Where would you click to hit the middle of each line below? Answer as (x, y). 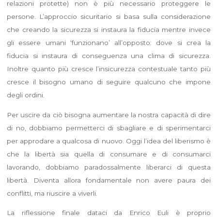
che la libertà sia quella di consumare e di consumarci (108, 154)
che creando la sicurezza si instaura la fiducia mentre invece (108, 29)
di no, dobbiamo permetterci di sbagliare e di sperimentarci (108, 128)
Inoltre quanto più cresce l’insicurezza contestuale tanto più (108, 69)
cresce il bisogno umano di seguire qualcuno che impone (108, 82)
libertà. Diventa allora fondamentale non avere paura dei (108, 180)
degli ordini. (25, 95)
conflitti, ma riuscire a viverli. (52, 193)
